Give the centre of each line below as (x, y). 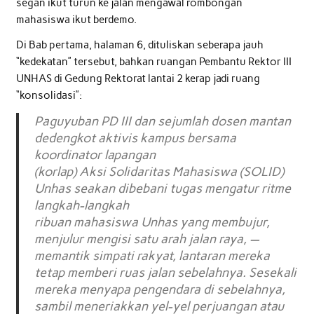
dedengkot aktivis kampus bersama (136, 138)
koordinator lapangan (95, 155)
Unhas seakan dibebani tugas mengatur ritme (163, 189)
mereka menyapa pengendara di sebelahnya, (160, 290)
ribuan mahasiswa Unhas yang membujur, (152, 223)
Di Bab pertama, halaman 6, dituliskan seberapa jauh (139, 45)
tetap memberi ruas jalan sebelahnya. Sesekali (166, 273)
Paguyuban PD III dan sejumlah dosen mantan (163, 122)
